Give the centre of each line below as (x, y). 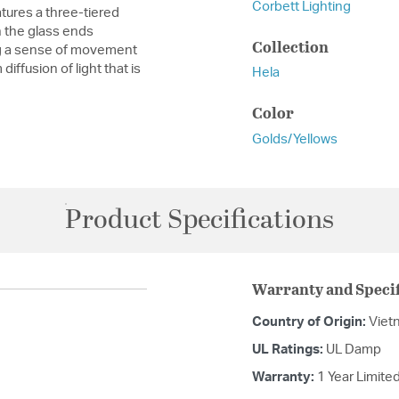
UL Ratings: (289, 349)
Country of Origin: (310, 322)
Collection (290, 46)
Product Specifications (199, 220)
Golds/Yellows (295, 139)
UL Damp (354, 349)
